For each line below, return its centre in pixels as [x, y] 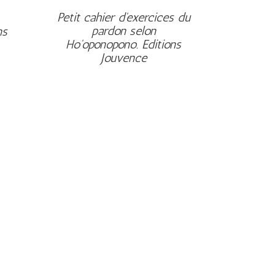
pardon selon [123, 31]
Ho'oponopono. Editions [124, 44]
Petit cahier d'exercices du [123, 17]
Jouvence [123, 58]
